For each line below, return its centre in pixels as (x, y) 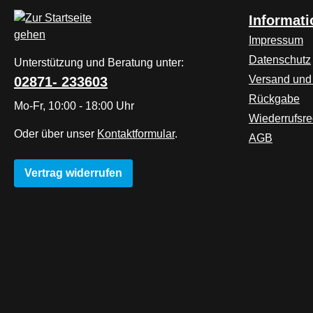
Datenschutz (280, 60)
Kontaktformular (136, 134)
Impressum (276, 40)
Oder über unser (56, 134)
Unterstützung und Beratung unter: (99, 63)
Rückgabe (274, 99)
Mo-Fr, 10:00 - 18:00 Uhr (74, 106)
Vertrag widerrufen (73, 173)
